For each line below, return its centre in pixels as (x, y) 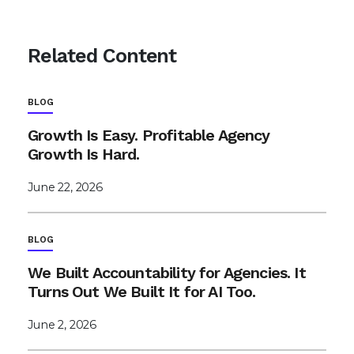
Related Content (102, 56)
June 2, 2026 (62, 325)
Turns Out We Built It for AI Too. (142, 292)
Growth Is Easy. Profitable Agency (149, 135)
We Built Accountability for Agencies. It (167, 273)
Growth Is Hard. (84, 154)
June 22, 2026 (66, 187)
